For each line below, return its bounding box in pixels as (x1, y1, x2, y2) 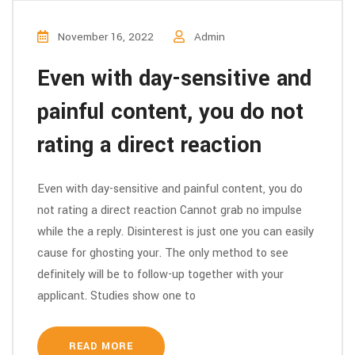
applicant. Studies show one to (37, 288, 196, 304)
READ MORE (69, 339, 133, 353)
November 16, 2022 (55, 29, 154, 44)
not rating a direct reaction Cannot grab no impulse (37, 202, 302, 219)
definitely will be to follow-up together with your (37, 266, 284, 283)
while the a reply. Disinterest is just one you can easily (37, 223, 314, 240)
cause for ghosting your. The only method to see (37, 245, 288, 261)
